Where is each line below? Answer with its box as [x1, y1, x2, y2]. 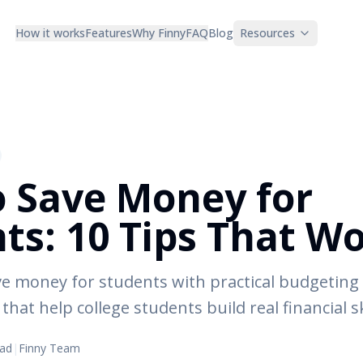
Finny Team [19, 340, 80, 356]
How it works [15, 25, 85, 41]
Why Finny [132, 25, 186, 41]
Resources [240, 25, 295, 41]
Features [85, 25, 132, 41]
